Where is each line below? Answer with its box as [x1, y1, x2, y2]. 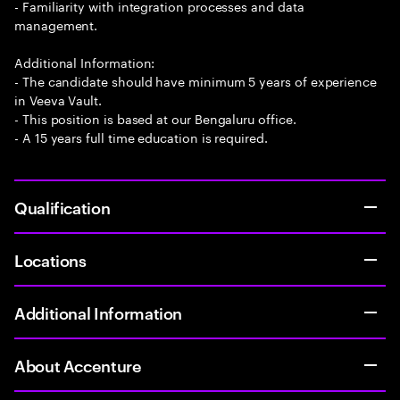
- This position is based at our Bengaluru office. [14, 108, 296, 128]
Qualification [14, 196, 111, 218]
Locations [14, 248, 87, 271]
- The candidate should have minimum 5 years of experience [14, 71, 378, 90]
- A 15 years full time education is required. [14, 127, 268, 146]
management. [14, 14, 98, 34]
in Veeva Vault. [14, 89, 102, 109]
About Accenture [14, 354, 142, 376]
